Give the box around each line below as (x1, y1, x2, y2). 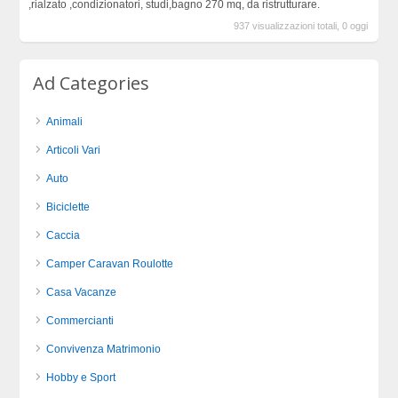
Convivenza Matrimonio (46, 343, 162, 356)
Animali (46, 115, 84, 129)
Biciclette (46, 201, 91, 214)
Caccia (46, 229, 81, 243)
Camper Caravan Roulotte (46, 258, 174, 271)
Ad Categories (33, 71, 150, 96)
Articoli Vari (46, 144, 101, 157)
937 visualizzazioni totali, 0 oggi (234, 20, 369, 32)
